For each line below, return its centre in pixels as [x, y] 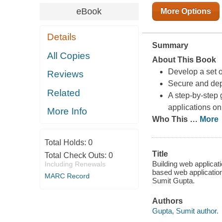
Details [62, 37]
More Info [67, 111]
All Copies [69, 55]
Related [64, 93]
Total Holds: [66, 142]
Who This [171, 119]
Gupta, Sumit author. [185, 211]
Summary [170, 46]
